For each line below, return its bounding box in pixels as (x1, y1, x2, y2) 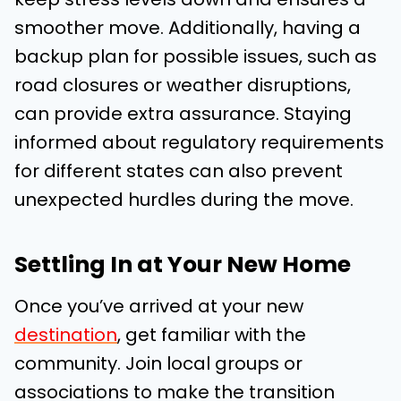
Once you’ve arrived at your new (14, 294, 303, 320)
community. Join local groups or (14, 351, 303, 377)
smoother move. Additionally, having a (14, 15, 361, 41)
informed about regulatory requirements (14, 130, 384, 156)
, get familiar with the (117, 322, 306, 348)
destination (14, 322, 117, 348)
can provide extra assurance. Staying (14, 101, 352, 127)
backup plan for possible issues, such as (14, 44, 377, 70)
